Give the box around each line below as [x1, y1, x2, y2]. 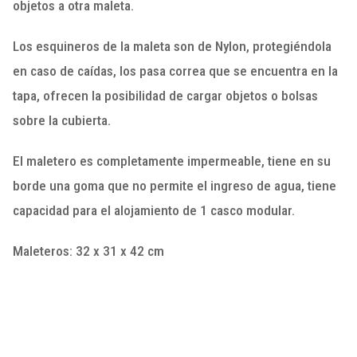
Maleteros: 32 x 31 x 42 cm [13, 243, 164, 260]
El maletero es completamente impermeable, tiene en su [13, 153, 331, 170]
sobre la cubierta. [13, 112, 111, 129]
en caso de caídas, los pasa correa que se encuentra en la [13, 63, 338, 80]
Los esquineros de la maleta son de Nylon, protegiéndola [13, 38, 331, 55]
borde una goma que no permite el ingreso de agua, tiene [13, 178, 336, 194]
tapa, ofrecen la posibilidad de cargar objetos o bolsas [13, 88, 318, 104]
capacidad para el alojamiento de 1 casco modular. [13, 202, 295, 219]
